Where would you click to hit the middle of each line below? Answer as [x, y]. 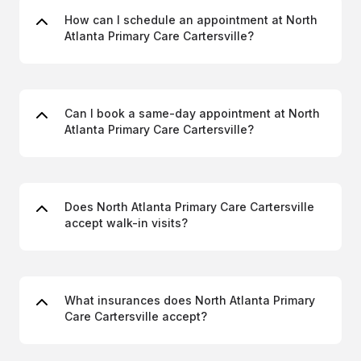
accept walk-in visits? [126, 223]
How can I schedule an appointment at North [191, 20]
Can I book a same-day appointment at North [192, 113]
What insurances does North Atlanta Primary [190, 300]
